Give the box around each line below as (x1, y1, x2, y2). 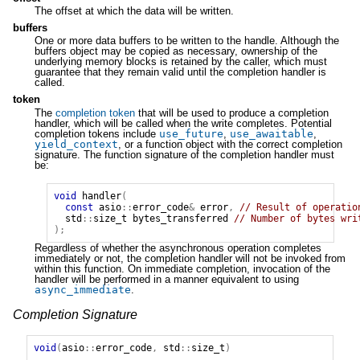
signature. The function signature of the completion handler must (34, 148, 334, 161)
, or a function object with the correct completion (117, 137, 342, 150)
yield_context (34, 137, 118, 150)
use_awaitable (229, 127, 313, 140)
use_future (158, 127, 223, 140)
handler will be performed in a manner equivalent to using (34, 272, 299, 285)
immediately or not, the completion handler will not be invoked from (34, 252, 346, 264)
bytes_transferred (133, 212, 229, 224)
